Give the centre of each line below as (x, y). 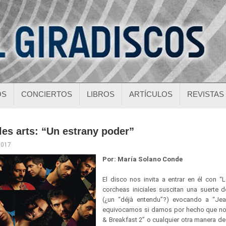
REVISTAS (206, 94)
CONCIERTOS (47, 94)
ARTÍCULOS (151, 94)
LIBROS (101, 94)
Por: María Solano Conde (143, 159)
